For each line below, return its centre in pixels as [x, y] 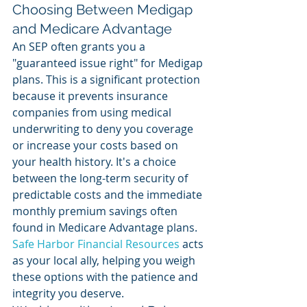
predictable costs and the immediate [109, 195]
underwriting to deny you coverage [104, 129]
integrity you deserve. [68, 294]
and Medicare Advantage [92, 29]
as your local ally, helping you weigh [105, 261]
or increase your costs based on [97, 146]
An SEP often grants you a [80, 47]
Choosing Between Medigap [104, 10]
